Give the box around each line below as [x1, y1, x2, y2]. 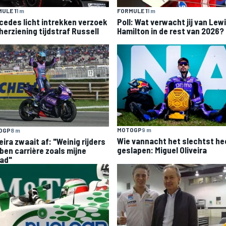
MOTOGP [117, 126, 142, 134]
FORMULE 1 [117, 7, 147, 15]
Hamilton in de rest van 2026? [117, 26, 224, 36]
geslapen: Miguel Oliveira [117, 145, 207, 155]
